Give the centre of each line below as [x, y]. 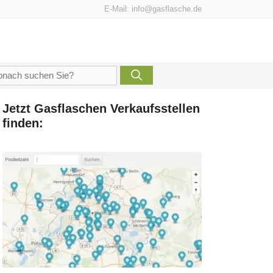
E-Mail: [118, 9]
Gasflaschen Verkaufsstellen [117, 109]
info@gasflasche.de [167, 9]
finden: [23, 123]
